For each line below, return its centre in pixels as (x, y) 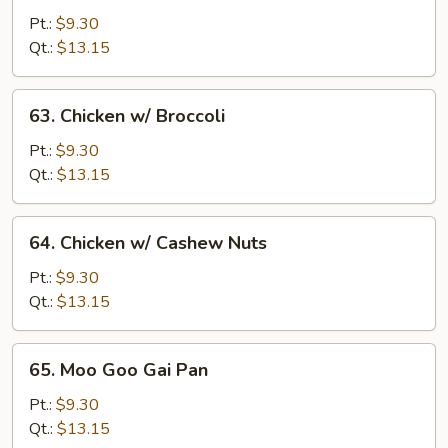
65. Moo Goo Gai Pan (118, 370)
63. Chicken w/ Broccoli (127, 116)
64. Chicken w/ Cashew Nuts (148, 243)
